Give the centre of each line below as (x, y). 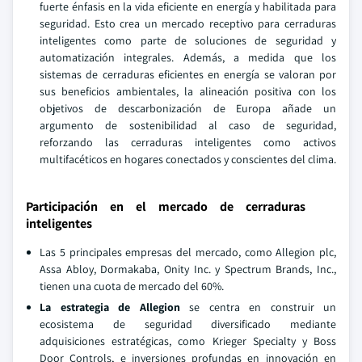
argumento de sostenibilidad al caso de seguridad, (188, 125)
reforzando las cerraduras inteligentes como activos (188, 142)
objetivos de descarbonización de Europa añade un (188, 108)
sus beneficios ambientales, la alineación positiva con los (188, 91)
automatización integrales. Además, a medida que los (188, 57)
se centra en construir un (258, 307)
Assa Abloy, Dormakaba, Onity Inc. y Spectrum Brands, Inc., (188, 269)
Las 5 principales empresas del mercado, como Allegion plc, (188, 252)
